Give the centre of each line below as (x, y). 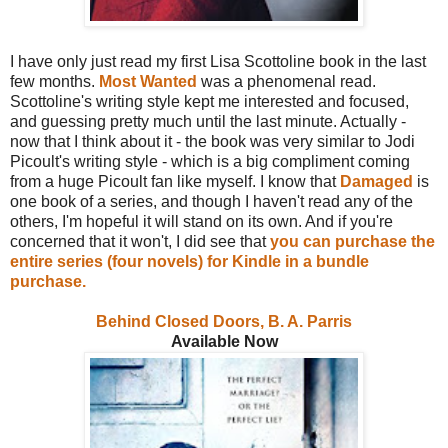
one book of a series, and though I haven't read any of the (211, 201)
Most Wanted (148, 81)
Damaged (376, 181)
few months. (54, 81)
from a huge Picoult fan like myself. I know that (175, 181)
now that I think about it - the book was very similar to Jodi (212, 141)
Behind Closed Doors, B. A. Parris (224, 321)
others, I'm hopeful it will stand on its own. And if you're (201, 221)
